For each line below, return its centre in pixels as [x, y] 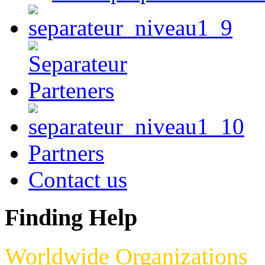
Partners [66, 153]
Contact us [78, 179]
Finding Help [71, 218]
